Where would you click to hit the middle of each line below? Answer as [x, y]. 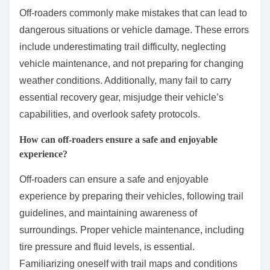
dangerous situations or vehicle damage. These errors [134, 30]
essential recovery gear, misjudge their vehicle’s [121, 98]
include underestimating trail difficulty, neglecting [123, 47]
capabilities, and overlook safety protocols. [110, 115]
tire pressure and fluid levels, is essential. [107, 247]
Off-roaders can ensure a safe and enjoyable [114, 180]
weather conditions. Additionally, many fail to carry [125, 81]
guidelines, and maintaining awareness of [108, 213]
